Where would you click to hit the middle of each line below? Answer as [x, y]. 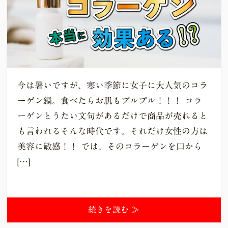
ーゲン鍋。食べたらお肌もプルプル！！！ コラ [110, 100]
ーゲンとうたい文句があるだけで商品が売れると [113, 116]
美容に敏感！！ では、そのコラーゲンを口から [110, 146]
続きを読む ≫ [114, 209]
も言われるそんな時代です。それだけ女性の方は [113, 131]
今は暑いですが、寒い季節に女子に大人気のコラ [113, 85]
